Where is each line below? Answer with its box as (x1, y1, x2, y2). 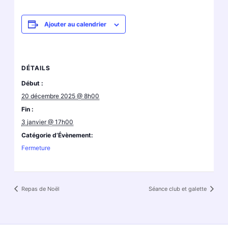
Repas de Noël (19, 185, 60, 193)
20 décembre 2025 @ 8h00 (21, 92, 100, 100)
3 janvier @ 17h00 (21, 118, 74, 126)
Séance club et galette (149, 185, 209, 193)
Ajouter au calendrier (44, 20, 107, 28)
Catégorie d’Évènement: (21, 131, 94, 139)
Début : (21, 79, 44, 88)
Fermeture (21, 144, 51, 152)
